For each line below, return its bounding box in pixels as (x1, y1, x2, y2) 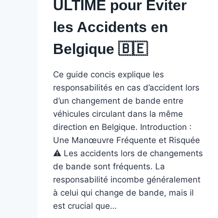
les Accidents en (53, 18, 168, 35)
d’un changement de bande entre (53, 95, 183, 106)
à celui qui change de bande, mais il (53, 187, 194, 198)
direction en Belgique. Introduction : (53, 122, 192, 132)
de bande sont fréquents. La (53, 161, 165, 171)
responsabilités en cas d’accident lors (53, 82, 200, 92)
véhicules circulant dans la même (53, 109, 183, 119)
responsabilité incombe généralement (53, 174, 200, 184)
